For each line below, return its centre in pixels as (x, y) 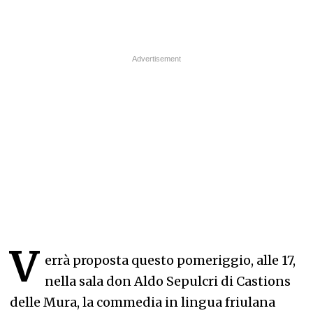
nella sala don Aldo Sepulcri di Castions (168, 281)
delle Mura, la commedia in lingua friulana (143, 302)
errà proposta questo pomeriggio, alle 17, (170, 260)
